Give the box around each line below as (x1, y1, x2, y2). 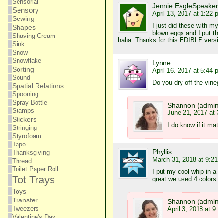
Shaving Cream (12, 32, 55, 39)
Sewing (12, 15, 35, 22)
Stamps (12, 107, 34, 114)
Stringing (12, 124, 37, 131)
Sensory (12, 6, 39, 14)
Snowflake (12, 57, 41, 64)
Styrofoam (12, 132, 41, 140)
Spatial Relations (12, 82, 64, 90)
